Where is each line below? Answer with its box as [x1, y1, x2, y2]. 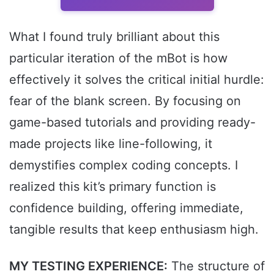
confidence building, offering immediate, [9, 201, 243, 216]
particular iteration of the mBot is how [9, 51, 228, 66]
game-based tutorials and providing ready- [9, 115, 256, 130]
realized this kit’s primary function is [9, 179, 216, 194]
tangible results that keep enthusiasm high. [9, 222, 259, 237]
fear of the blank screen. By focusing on [9, 94, 241, 109]
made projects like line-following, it [9, 136, 212, 152]
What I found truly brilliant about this [9, 29, 220, 45]
